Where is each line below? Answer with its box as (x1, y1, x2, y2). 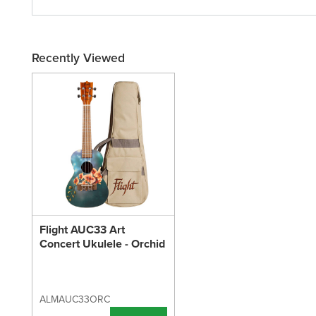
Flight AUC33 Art (39, 222, 125, 237)
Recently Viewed (32, 51, 125, 66)
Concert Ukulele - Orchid (39, 236, 165, 251)
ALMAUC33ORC (39, 293, 110, 305)
